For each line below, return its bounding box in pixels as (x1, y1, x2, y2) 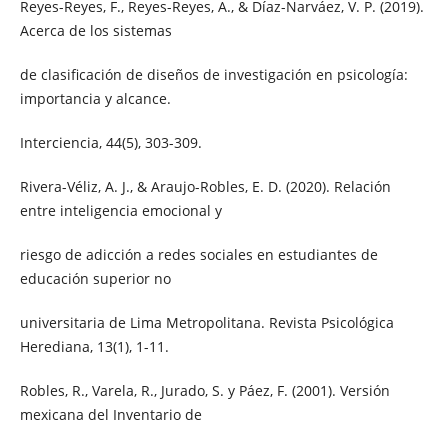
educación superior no (19, 268, 171, 288)
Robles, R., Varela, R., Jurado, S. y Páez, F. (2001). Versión (19, 380, 390, 400)
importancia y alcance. (19, 88, 171, 108)
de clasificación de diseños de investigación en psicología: (19, 64, 408, 84)
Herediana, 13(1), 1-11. (19, 336, 169, 356)
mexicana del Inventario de (19, 404, 202, 424)
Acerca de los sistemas (19, 20, 172, 40)
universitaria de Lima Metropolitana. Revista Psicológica (19, 312, 394, 332)
